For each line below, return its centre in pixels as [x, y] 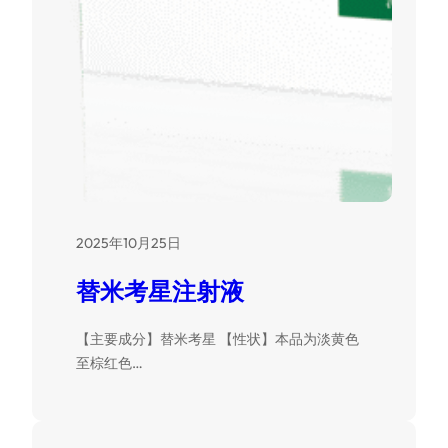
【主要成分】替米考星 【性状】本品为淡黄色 [217, 339]
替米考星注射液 [160, 291]
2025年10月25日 [128, 243]
